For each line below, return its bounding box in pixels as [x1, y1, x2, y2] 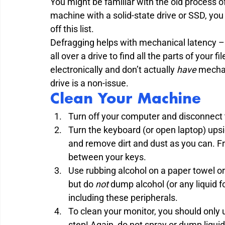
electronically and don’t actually [50, 64, 177, 75]
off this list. [50, 23, 94, 34]
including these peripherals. [68, 192, 178, 203]
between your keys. [68, 151, 146, 162]
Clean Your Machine [50, 91, 201, 107]
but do [68, 178, 95, 189]
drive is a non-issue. [50, 77, 129, 88]
